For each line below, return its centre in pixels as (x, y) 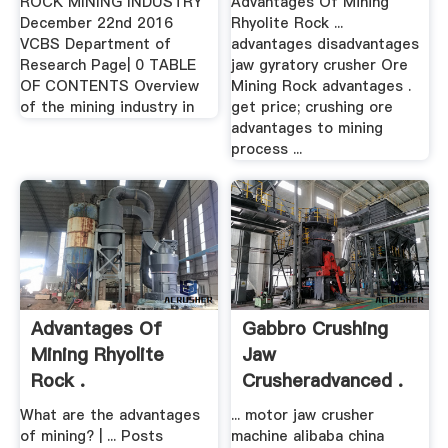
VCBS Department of (95, 44)
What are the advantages (109, 415)
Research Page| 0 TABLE (107, 65)
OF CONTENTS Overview (109, 86)
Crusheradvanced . (323, 380)
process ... (267, 149)
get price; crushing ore (312, 107)
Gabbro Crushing (315, 328)
